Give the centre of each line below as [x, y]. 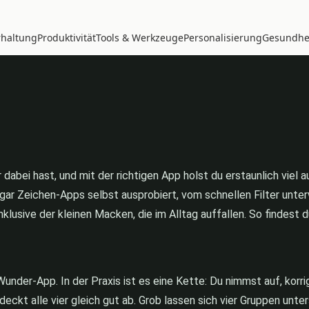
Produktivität [67, 37]
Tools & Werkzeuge [140, 37]
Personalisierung [223, 37]
